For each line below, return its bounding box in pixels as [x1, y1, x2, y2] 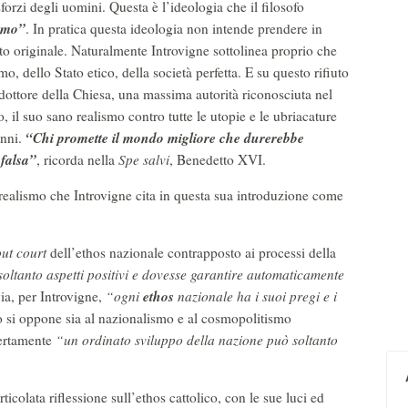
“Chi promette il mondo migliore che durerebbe [25, 127, 304, 148]
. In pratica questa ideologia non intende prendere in [25, 19, 322, 37]
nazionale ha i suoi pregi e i [174, 287, 337, 305]
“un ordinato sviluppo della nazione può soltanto [56, 331, 338, 349]
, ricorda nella [36, 150, 115, 168]
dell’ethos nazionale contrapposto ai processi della [46, 243, 336, 261]
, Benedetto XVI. [169, 150, 266, 168]
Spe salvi [115, 150, 169, 168]
